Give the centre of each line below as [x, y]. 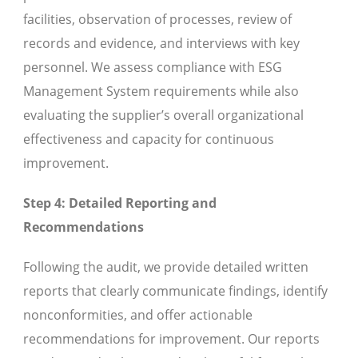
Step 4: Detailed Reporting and [120, 203]
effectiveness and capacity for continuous [149, 139]
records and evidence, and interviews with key [161, 44]
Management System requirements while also [161, 91]
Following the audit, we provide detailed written [166, 267]
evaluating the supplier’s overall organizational [163, 115]
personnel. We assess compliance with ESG [153, 68]
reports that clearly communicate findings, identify [175, 291]
